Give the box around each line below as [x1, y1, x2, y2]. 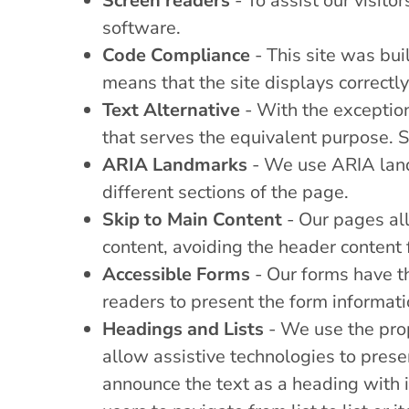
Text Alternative [102, 97, 240, 122]
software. [102, 15, 181, 40]
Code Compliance [102, 42, 250, 68]
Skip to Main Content [102, 206, 282, 232]
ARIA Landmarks [102, 152, 247, 177]
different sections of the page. [102, 179, 349, 204]
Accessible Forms [102, 261, 250, 287]
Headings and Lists [102, 316, 264, 341]
